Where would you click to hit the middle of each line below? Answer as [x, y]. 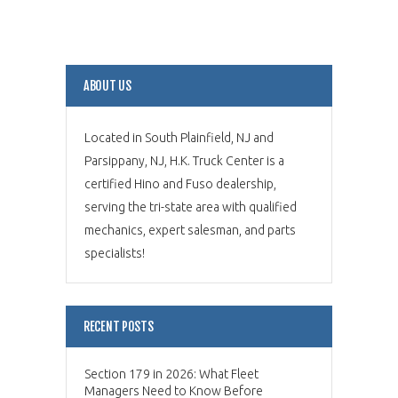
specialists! [115, 253]
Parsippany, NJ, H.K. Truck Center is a [184, 160]
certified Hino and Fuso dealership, [180, 183]
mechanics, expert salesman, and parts [190, 230]
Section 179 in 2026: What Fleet [171, 374]
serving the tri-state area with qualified [191, 207]
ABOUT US [107, 85]
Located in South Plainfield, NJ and [179, 137]
